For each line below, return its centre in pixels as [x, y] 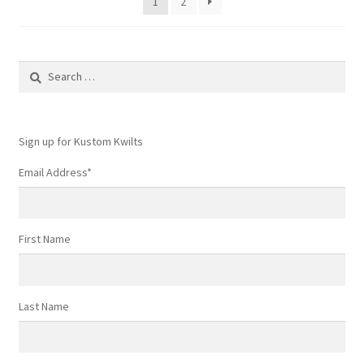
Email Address [52, 172]
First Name [44, 239]
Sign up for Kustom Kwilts [80, 141]
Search [35, 69]
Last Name [43, 306]
